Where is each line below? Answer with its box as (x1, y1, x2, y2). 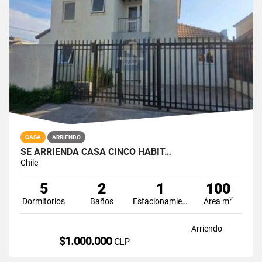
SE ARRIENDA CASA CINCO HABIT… (20, 146, 171, 157)
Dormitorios (22, 196, 65, 206)
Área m (204, 196, 230, 206)
